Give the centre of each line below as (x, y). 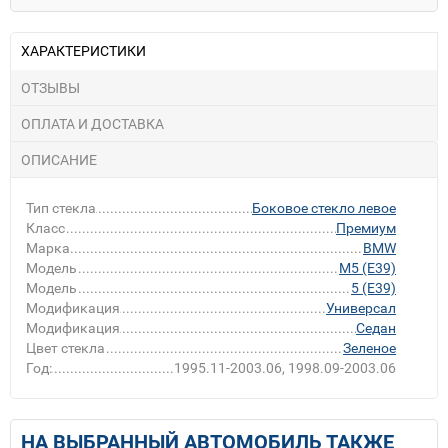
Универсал (361, 307)
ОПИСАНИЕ (59, 159)
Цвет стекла (65, 347)
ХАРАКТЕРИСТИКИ (83, 50)
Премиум (366, 227)
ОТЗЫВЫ (50, 87)
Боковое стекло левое (324, 207)
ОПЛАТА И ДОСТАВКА (92, 123)
